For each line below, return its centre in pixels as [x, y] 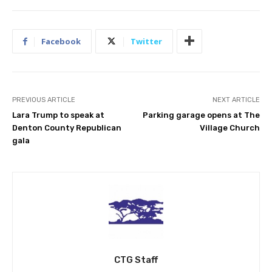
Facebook [61, 41]
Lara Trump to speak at [58, 115]
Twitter [146, 41]
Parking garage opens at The [201, 115]
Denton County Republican [67, 127]
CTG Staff [136, 260]
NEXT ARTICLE [236, 100]
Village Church [229, 127]
